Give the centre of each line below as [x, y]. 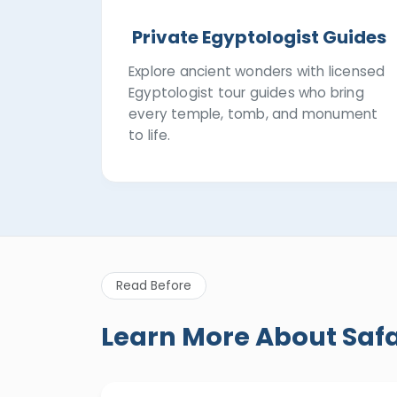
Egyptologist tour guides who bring [246, 93]
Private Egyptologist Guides [259, 37]
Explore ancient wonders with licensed [257, 71]
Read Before [154, 285]
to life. [150, 135]
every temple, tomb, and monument [253, 114]
